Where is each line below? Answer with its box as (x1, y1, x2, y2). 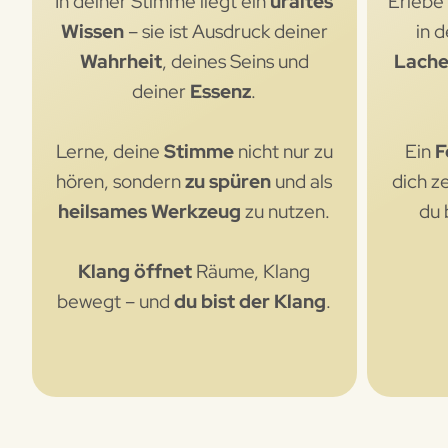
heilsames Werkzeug (58, 198, 242, 224)
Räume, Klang (192, 258, 311, 284)
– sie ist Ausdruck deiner (127, 18, 328, 44)
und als (271, 168, 333, 194)
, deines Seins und (161, 48, 309, 74)
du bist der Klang (174, 288, 327, 314)
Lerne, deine (55, 138, 164, 164)
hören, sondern (56, 168, 186, 194)
